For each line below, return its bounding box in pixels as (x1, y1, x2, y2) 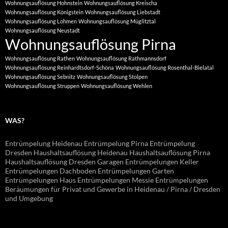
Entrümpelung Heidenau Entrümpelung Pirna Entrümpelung (5, 138, 195, 148)
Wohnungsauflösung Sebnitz (5, 73, 75, 80)
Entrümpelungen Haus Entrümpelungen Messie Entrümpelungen (5, 175, 208, 184)
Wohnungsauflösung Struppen (5, 82, 79, 89)
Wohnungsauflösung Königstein (5, 8, 83, 15)
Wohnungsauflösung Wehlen (81, 82, 152, 89)
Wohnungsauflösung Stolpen (77, 73, 148, 80)
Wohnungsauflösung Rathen (5, 54, 75, 62)
